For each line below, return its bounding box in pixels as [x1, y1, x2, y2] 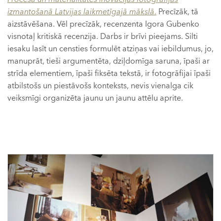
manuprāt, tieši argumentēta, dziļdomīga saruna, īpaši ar [7, 56, 210, 67]
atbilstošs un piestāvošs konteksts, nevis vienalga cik [7, 80, 193, 92]
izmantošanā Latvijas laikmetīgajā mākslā [7, 6, 154, 18]
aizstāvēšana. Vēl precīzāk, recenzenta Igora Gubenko [7, 19, 199, 30]
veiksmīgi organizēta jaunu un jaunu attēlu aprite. [7, 93, 183, 104]
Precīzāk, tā [156, 6, 198, 18]
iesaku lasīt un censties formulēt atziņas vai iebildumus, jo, [7, 43, 214, 55]
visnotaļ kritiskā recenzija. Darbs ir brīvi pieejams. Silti [7, 31, 198, 42]
